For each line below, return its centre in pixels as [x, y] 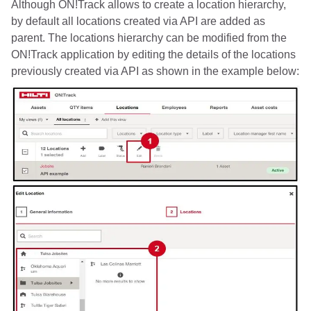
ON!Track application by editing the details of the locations [153, 55]
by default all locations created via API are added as [138, 22]
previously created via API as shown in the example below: [155, 72]
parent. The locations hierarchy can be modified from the [149, 38]
